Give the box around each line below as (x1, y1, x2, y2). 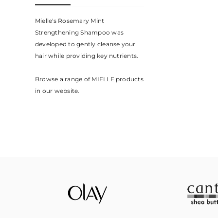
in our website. (35, 87, 80, 94)
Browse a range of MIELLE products (35, 75, 144, 83)
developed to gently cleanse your (35, 40, 136, 48)
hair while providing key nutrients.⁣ (35, 52, 139, 59)
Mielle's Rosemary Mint (35, 17, 105, 24)
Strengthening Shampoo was (35, 29, 124, 36)
